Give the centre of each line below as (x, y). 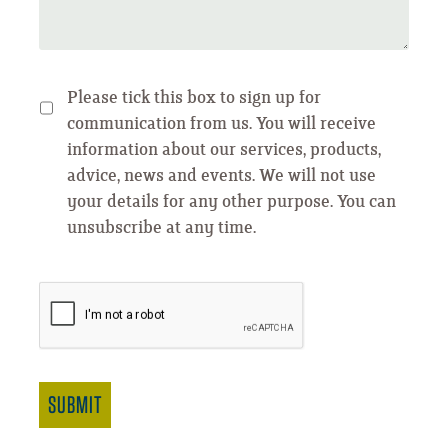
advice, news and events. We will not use (222, 175)
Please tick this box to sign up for (194, 97)
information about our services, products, (224, 149)
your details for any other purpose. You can (232, 201)
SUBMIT (74, 404)
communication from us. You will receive (222, 123)
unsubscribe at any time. (162, 227)
